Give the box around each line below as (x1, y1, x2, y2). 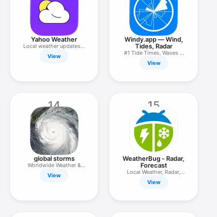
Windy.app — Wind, (124, 35, 183, 43)
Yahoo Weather (31, 35, 77, 43)
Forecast (140, 161, 167, 169)
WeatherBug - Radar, (123, 155, 185, 162)
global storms (33, 155, 75, 162)
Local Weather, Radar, (127, 169, 181, 175)
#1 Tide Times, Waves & (124, 49, 184, 56)
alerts (47, 49, 62, 56)
